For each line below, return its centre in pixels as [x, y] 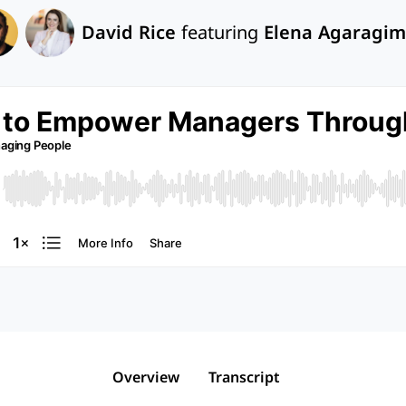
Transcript [244, 377]
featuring [219, 33]
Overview [145, 377]
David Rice [128, 33]
